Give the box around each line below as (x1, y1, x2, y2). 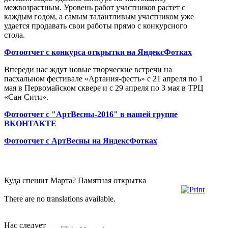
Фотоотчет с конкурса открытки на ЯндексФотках (4, 47, 192, 56)
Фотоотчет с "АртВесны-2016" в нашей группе (4, 109, 178, 119)
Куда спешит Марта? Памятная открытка (4, 176, 146, 185)
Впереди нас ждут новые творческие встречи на (4, 65, 172, 74)
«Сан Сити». (4, 92, 48, 101)
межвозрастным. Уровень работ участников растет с (4, 3, 185, 12)
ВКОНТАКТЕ (4, 119, 56, 128)
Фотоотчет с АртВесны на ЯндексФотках (4, 136, 157, 145)
